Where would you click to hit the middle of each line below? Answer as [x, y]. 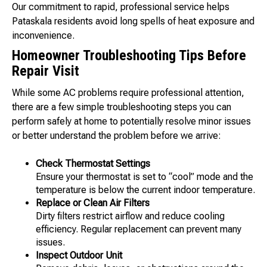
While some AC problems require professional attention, [128, 93]
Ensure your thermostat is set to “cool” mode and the [145, 177]
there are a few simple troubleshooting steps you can [122, 107]
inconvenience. [43, 36]
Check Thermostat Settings [93, 164]
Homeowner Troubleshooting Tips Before [129, 56]
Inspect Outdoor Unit [79, 256]
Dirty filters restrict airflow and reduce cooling [130, 216]
